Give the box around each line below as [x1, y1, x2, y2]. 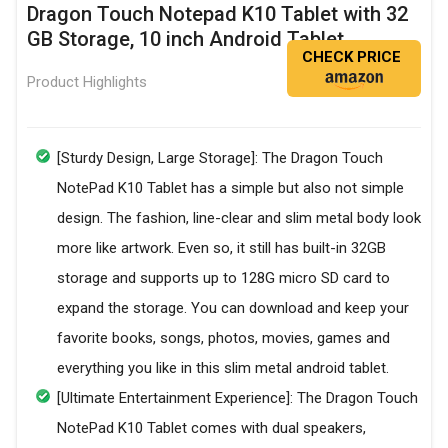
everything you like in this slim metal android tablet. [57, 359, 389, 378]
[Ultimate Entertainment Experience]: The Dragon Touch [57, 389, 418, 408]
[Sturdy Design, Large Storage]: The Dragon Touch [57, 149, 383, 168]
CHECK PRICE [302, 48, 401, 67]
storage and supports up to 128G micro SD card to [57, 269, 390, 288]
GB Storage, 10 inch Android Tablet [27, 27, 344, 52]
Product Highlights [27, 73, 147, 92]
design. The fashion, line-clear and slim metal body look [57, 209, 421, 228]
